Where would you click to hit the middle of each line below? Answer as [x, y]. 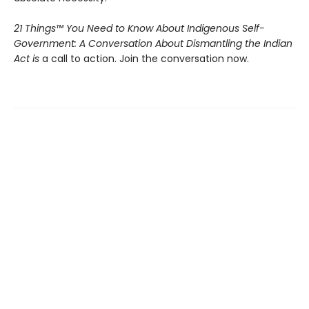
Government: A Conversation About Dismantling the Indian [153, 43]
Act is [28, 58]
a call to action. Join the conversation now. [146, 58]
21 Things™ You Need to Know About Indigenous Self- [139, 28]
